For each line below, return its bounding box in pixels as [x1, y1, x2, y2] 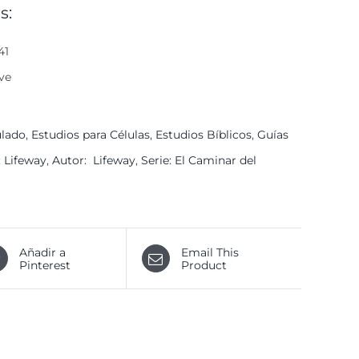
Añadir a [19, 244, 66, 260]
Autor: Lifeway [52, 153, 135, 168]
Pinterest [19, 257, 71, 272]
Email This [180, 244, 239, 260]
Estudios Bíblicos [155, 127, 252, 143]
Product [180, 257, 227, 272]
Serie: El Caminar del [141, 153, 256, 168]
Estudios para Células [31, 127, 150, 143]
